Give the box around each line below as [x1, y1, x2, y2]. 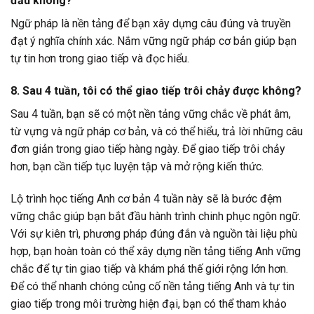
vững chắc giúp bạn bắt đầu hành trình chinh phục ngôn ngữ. [11, 209, 301, 223]
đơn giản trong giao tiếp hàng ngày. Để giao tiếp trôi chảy [11, 142, 285, 156]
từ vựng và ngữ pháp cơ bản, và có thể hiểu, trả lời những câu [11, 125, 303, 138]
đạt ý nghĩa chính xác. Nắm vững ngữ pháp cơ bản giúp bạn [11, 34, 296, 48]
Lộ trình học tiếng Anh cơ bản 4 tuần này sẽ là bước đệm [11, 191, 282, 205]
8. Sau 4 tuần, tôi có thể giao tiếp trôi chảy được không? [11, 84, 301, 97]
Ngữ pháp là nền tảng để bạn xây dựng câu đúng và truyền [11, 17, 291, 31]
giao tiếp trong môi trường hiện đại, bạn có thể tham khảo [11, 296, 287, 310]
